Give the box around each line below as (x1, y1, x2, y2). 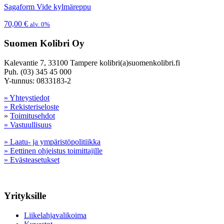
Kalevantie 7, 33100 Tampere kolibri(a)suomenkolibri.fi (4, 58, 180, 67)
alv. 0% (30, 20, 50, 28)
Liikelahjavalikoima (24, 211, 86, 220)
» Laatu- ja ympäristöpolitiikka (4, 137, 100, 146)
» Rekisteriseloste (4, 102, 59, 111)
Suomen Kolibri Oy (4, 38, 84, 49)
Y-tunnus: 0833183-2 (4, 76, 71, 85)
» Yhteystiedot (4, 93, 49, 102)
